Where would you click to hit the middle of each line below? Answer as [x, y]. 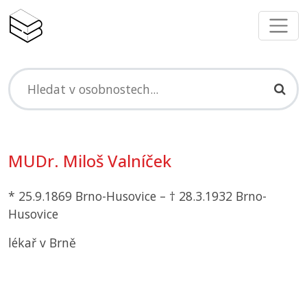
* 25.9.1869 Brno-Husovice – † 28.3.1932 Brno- [137, 196]
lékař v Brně [42, 243]
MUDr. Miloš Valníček [90, 161]
